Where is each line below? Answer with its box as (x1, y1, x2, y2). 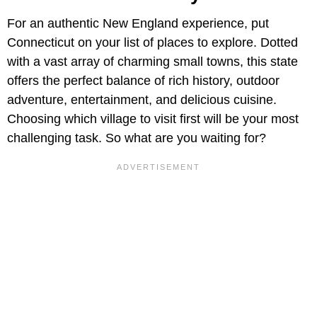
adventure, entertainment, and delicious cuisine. (7, 93, 277, 108)
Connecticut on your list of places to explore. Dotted (7, 35, 298, 50)
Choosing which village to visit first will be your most (7, 112, 299, 127)
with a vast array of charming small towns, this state (7, 54, 298, 69)
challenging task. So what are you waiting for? (7, 131, 266, 146)
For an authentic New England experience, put (7, 16, 269, 31)
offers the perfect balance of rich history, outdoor (7, 74, 279, 88)
